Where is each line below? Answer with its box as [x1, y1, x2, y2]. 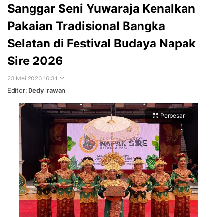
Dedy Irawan [28, 86, 65, 94]
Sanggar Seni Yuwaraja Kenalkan [7, 1, 195, 15]
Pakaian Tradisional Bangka [7, 19, 165, 33]
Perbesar [160, 112, 185, 119]
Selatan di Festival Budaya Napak [7, 36, 196, 50]
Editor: [7, 86, 27, 94]
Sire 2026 [7, 54, 63, 68]
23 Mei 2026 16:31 [7, 75, 58, 82]
